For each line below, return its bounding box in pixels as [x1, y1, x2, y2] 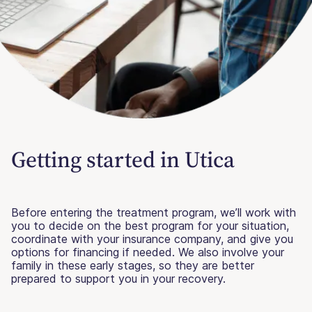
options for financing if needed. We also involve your [11, 245, 284, 260]
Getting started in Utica [11, 144, 235, 175]
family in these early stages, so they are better [11, 258, 254, 273]
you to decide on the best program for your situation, [11, 219, 289, 233]
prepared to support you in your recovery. [11, 272, 226, 286]
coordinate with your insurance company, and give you [11, 232, 293, 247]
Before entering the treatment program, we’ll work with [11, 205, 296, 220]
